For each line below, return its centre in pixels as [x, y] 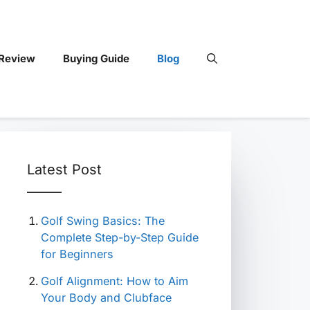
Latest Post [64, 170]
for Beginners [77, 254]
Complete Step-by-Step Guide [120, 237]
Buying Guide [96, 58]
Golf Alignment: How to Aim [115, 281]
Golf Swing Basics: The [103, 221]
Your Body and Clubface [106, 298]
